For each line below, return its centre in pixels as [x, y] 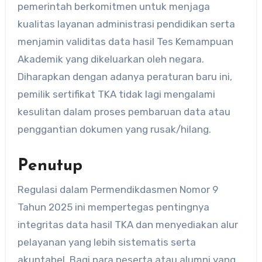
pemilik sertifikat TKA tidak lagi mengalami [116, 94]
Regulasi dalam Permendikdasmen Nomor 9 [118, 189]
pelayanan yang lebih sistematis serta [106, 242]
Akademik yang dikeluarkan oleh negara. [111, 59]
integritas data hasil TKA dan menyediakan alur [127, 224]
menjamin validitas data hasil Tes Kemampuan [125, 42]
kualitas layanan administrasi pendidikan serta [126, 24]
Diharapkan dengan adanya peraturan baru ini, [125, 77]
